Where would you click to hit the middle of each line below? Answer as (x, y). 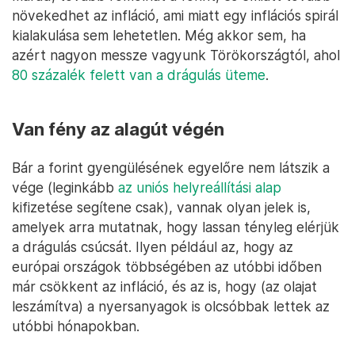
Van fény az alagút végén (118, 129)
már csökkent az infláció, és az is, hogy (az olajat (164, 286)
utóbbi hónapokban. (76, 326)
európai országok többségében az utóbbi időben (167, 267)
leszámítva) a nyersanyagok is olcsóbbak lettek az (171, 306)
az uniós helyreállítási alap (200, 187)
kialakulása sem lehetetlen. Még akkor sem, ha (159, 35)
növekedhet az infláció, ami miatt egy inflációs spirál (175, 15)
